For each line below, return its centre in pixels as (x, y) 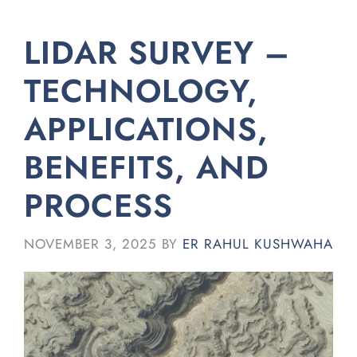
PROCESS (98, 206)
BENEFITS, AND (147, 167)
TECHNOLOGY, (141, 91)
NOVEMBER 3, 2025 (90, 243)
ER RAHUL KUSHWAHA (258, 243)
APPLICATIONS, (146, 129)
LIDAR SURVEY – (157, 53)
